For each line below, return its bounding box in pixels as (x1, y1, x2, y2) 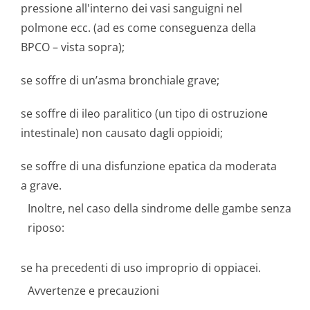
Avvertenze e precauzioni (28, 283, 159, 298)
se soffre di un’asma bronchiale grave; (21, 73, 219, 88)
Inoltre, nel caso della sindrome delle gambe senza (28, 201, 291, 216)
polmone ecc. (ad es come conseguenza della (21, 20, 256, 35)
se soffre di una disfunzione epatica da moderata (21, 158, 277, 174)
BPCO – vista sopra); (21, 39, 125, 55)
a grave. (21, 178, 62, 193)
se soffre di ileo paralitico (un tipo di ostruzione (21, 106, 268, 121)
